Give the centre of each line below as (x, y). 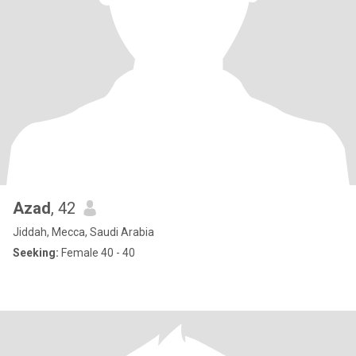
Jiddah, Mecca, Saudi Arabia (83, 232)
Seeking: (36, 253)
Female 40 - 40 (97, 253)
